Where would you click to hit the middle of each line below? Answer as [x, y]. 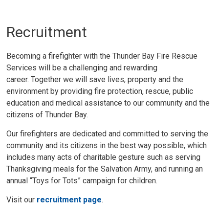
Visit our [22, 199]
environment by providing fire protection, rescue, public [100, 91]
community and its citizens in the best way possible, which [107, 145]
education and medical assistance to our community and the [108, 103]
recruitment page [69, 199]
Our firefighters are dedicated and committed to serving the [108, 133]
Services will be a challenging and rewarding [82, 67]
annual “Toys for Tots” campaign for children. [82, 180]
